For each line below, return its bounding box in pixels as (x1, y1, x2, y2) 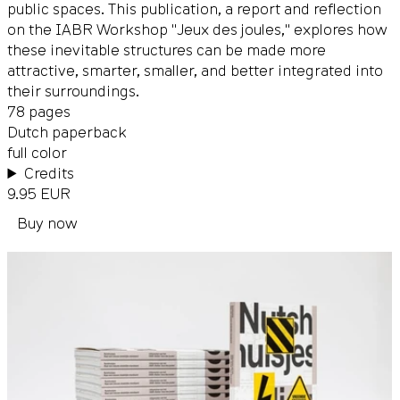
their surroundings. (7, 79, 140, 103)
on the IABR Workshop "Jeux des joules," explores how (7, 18, 388, 41)
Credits (24, 162, 75, 185)
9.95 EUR (7, 182, 71, 205)
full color (7, 141, 68, 164)
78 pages (7, 100, 71, 123)
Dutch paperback (7, 121, 128, 144)
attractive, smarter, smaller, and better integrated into (7, 59, 384, 82)
